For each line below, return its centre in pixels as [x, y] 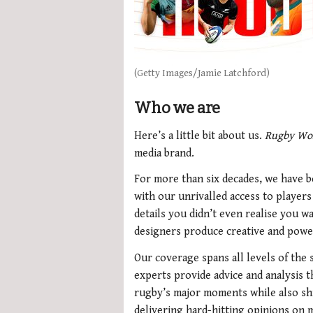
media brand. [164, 153]
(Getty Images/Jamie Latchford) [202, 74]
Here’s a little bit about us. [199, 136]
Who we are [177, 108]
